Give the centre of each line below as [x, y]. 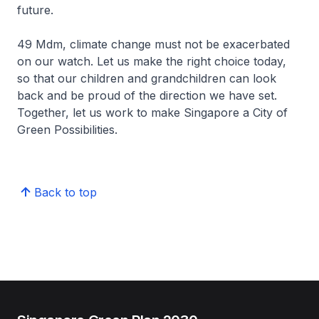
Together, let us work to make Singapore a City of [152, 113]
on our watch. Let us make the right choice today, [152, 61]
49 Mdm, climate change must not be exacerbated [153, 44]
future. [35, 10]
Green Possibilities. [67, 130]
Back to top [66, 192]
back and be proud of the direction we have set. [147, 95]
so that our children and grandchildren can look [147, 78]
